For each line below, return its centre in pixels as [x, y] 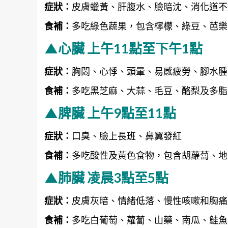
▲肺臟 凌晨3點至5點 [106, 177]
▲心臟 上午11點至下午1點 [123, 48]
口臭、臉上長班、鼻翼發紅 [127, 136]
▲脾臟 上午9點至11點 [110, 113]
